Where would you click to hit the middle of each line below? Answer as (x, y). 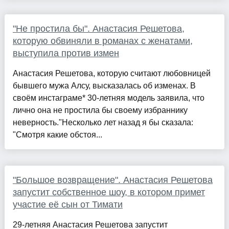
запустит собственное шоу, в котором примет (109, 192)
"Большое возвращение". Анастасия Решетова (112, 180)
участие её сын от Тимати (67, 205)
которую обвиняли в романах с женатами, (102, 41)
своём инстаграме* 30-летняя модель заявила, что (108, 98)
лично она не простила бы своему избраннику (100, 110)
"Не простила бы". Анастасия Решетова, (98, 29)
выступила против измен (66, 53)
